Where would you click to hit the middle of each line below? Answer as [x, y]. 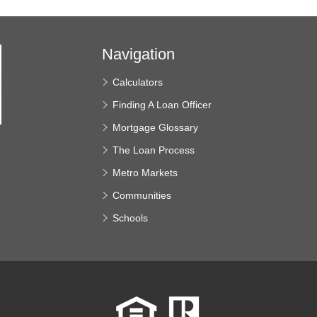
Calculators [137, 82]
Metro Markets [145, 172]
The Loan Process [153, 150]
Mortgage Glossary [155, 127]
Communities [142, 195]
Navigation [138, 54]
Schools [130, 218]
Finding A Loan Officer [162, 104]
